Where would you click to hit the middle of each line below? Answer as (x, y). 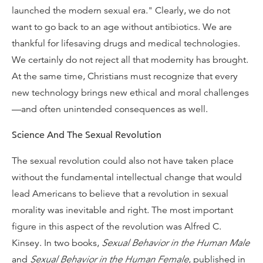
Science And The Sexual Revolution (87, 135)
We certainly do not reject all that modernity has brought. (130, 60)
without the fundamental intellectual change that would (127, 177)
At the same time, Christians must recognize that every (125, 76)
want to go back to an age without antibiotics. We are (122, 27)
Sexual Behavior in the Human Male (176, 243)
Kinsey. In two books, (57, 243)
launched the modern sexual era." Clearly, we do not (121, 11)
